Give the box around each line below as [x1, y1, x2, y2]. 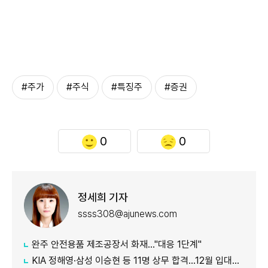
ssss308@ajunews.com [78, 208, 177, 220]
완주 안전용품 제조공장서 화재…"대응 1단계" [32, 239, 202, 250]
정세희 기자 [78, 190, 128, 203]
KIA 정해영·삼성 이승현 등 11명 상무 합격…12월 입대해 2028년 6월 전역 [32, 255, 232, 266]
